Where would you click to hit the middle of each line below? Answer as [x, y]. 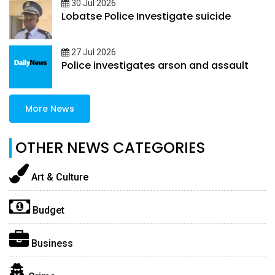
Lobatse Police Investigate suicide [146, 17]
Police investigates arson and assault [155, 66]
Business [51, 244]
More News [50, 109]
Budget [47, 211]
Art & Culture [59, 177]
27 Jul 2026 [94, 52]
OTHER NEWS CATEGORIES [110, 148]
